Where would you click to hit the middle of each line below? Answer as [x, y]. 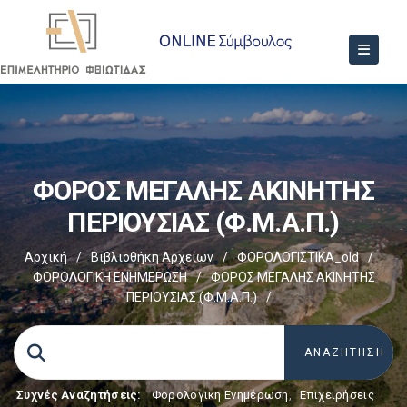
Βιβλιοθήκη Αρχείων [152, 257]
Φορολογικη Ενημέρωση [220, 395]
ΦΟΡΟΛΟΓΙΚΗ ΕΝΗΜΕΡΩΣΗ [109, 277]
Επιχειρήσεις [337, 395]
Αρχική [46, 257]
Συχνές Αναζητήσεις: [79, 395]
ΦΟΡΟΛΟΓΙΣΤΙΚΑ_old [298, 257]
